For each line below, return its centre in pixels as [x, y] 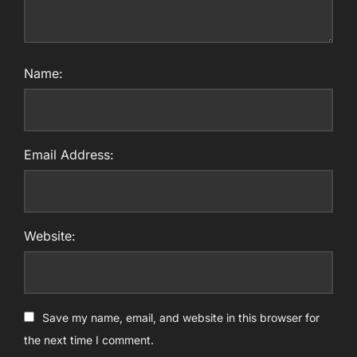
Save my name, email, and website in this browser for [181, 318]
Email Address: [69, 155]
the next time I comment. [89, 340]
